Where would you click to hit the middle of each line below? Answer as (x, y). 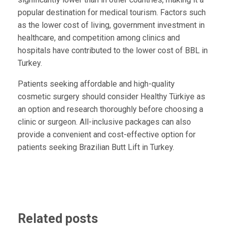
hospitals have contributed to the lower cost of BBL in (112, 51)
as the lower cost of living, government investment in (111, 25)
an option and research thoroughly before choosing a (110, 109)
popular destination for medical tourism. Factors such (111, 13)
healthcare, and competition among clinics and (99, 38)
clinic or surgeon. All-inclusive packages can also (104, 122)
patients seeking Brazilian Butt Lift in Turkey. (96, 147)
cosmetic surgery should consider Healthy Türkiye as (111, 97)
